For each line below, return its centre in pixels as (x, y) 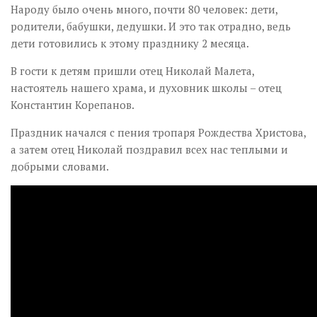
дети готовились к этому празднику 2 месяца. (130, 43)
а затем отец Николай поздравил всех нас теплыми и (149, 149)
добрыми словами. (60, 166)
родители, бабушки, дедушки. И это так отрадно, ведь (151, 26)
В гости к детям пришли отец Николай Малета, (132, 71)
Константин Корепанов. (73, 105)
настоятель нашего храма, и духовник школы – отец (146, 88)
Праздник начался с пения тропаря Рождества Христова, (158, 132)
